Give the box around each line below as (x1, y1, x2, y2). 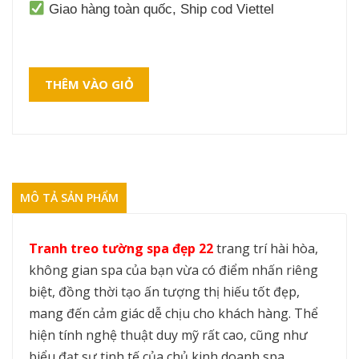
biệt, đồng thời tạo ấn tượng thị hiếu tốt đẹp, (29, 282, 300, 301)
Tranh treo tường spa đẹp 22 (29, 239, 213, 257)
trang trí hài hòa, (213, 239, 318, 257)
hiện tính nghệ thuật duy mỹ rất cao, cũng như (29, 325, 308, 344)
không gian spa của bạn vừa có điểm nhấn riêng (29, 260, 318, 279)
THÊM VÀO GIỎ (44, 75, 134, 92)
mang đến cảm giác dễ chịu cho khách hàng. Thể (29, 304, 318, 322)
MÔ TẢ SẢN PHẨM (20, 189, 119, 205)
